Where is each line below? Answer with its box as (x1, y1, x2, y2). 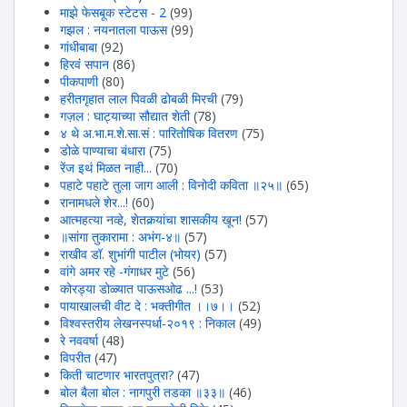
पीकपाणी (60, 73, 98, 91)
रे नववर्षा (60, 332, 102, 350)
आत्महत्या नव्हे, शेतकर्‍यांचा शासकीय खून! (60, 211, 242, 229)
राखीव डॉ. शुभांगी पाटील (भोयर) (60, 245, 201, 263)
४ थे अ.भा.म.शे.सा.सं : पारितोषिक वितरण (60, 124, 238, 143)
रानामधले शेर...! (60, 194, 128, 212)
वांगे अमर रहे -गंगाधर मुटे (60, 263, 173, 281)
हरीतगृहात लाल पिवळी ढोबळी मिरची (60, 90, 217, 108)
